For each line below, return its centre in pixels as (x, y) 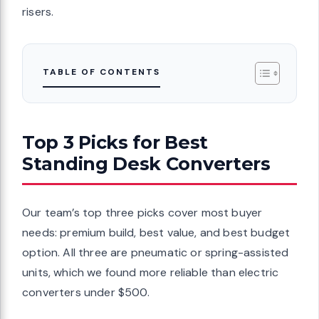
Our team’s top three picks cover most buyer (142, 212)
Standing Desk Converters (146, 163)
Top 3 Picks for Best (115, 142)
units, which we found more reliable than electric (151, 272)
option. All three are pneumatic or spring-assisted (156, 252)
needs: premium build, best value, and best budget (156, 232)
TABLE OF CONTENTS (101, 72)
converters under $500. (86, 292)
